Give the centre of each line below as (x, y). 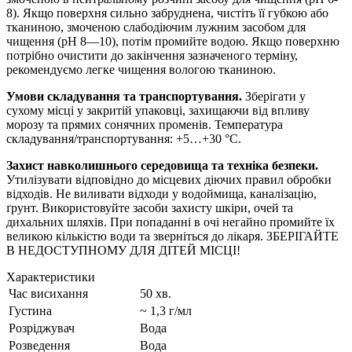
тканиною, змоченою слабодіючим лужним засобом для (156, 27)
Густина (30, 310)
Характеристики (51, 277)
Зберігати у (274, 96)
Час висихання (48, 293)
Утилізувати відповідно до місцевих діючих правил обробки (169, 179)
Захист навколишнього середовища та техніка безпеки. (162, 165)
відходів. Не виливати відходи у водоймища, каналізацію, (161, 193)
